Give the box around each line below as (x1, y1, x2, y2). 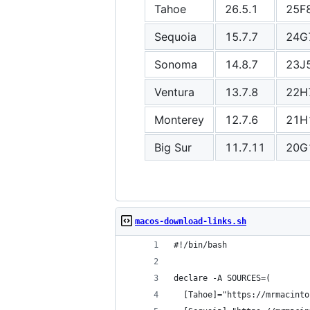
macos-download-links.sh (135, 217, 246, 226)
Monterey (154, 113, 204, 127)
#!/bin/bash (174, 240, 227, 250)
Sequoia (154, 30, 197, 44)
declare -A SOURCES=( (174, 273, 271, 283)
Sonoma (154, 57, 197, 71)
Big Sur (154, 140, 192, 154)
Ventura (154, 85, 194, 99)
